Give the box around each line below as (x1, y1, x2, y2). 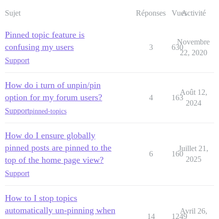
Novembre (177, 38, 210, 46)
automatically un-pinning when (5, 205, 115, 216)
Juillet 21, (178, 144, 208, 153)
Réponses (136, 9, 166, 18)
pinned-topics (29, 107, 66, 115)
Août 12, (179, 88, 207, 97)
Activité (181, 9, 206, 18)
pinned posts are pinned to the (5, 143, 111, 153)
